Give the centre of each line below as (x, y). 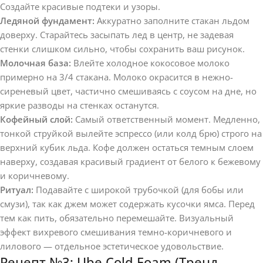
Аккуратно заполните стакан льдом (172, 20)
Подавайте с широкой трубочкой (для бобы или (139, 189)
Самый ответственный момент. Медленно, (166, 119)
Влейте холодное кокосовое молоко (150, 63)
